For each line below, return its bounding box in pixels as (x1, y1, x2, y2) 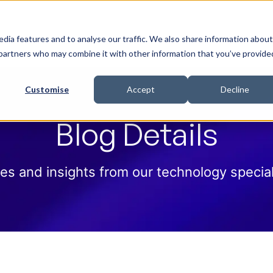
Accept (127, 84, 155, 95)
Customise (25, 84, 69, 95)
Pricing (146, 27, 177, 40)
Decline (220, 84, 249, 95)
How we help (54, 27, 115, 40)
